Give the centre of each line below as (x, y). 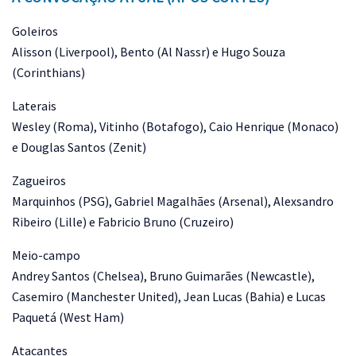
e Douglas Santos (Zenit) (79, 147)
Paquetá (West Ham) (68, 317)
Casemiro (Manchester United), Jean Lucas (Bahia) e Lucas (169, 296)
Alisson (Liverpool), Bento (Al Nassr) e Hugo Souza (149, 52)
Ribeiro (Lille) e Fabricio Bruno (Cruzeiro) (123, 222)
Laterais (34, 106)
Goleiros (35, 31)
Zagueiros (39, 180)
